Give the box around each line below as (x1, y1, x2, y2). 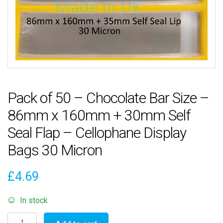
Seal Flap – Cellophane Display (7, 124, 186, 142)
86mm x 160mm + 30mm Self (7, 107, 190, 124)
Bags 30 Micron (7, 141, 102, 159)
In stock (19, 196, 48, 206)
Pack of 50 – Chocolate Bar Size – (7, 89, 209, 107)
